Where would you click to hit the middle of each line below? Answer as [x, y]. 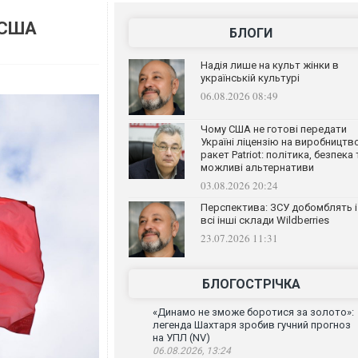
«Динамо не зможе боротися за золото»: [253, 312]
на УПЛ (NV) [181, 338]
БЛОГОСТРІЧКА [251, 284]
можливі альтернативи [257, 167]
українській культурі [250, 78]
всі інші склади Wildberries [265, 220]
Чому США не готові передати [273, 129]
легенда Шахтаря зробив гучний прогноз [251, 325]
